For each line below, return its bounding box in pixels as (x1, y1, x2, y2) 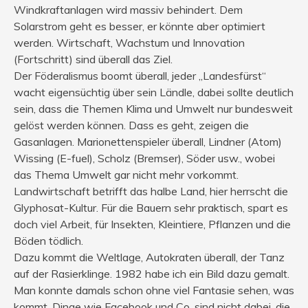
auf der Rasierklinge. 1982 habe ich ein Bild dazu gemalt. (14, 267, 289, 281)
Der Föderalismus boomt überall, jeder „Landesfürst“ (14, 69, 266, 83)
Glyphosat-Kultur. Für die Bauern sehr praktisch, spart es (14, 201, 288, 215)
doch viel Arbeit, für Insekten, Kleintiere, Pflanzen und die (14, 217, 291, 232)
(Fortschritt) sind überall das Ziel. (14, 52, 173, 67)
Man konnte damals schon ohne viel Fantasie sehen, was (14, 283, 294, 298)
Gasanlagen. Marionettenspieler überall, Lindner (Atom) (14, 135, 282, 149)
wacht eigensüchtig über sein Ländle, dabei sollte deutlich (14, 85, 294, 100)
